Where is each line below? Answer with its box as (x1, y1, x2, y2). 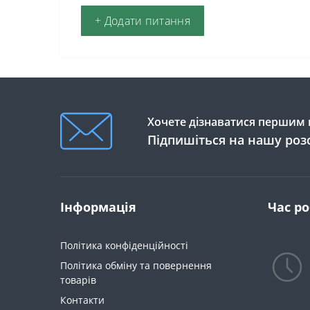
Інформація (60, 198, 136, 215)
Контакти (60, 293, 104, 307)
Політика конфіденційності (60, 238, 188, 252)
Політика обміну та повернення (60, 258, 212, 272)
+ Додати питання (95, 12, 190, 28)
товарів (60, 273, 96, 286)
